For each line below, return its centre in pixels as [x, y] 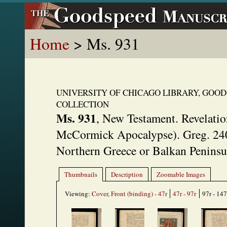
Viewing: [78, 193]
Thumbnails [81, 174]
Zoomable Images [181, 174]
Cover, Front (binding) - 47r [129, 193]
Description [127, 174]
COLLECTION [83, 104]
